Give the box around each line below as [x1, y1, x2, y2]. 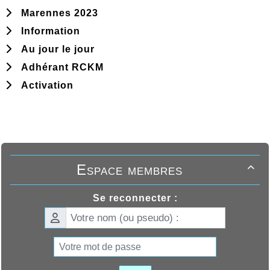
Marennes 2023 [15, 8, 98, 19]
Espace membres [77, 162, 183, 178]
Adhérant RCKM [15, 62, 104, 73]
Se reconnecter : [92, 193, 178, 204]
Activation [15, 80, 74, 91]
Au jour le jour [15, 44, 95, 55]
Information [15, 26, 80, 37]
